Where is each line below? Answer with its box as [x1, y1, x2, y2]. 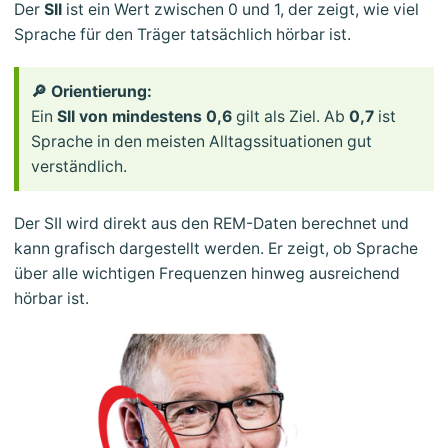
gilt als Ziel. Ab [232, 106, 349, 126]
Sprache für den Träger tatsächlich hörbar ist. [14, 24, 351, 44]
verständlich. [31, 156, 127, 176]
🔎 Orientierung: [31, 81, 152, 101]
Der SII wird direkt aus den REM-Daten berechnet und [14, 213, 409, 233]
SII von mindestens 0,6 [57, 106, 232, 126]
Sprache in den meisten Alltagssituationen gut [31, 131, 372, 151]
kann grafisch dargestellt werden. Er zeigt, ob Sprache [14, 238, 418, 258]
